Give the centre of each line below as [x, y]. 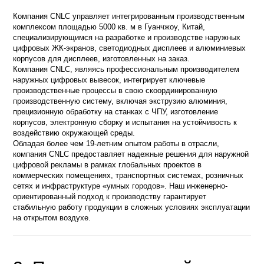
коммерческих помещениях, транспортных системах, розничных [128, 176]
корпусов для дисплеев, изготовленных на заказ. [102, 59]
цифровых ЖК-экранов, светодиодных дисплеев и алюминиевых [130, 48]
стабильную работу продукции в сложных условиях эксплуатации [132, 207]
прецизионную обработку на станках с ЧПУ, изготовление [116, 112]
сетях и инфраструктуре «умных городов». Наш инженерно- [121, 186]
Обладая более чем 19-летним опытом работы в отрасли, [116, 144]
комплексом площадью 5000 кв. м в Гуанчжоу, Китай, [109, 27]
